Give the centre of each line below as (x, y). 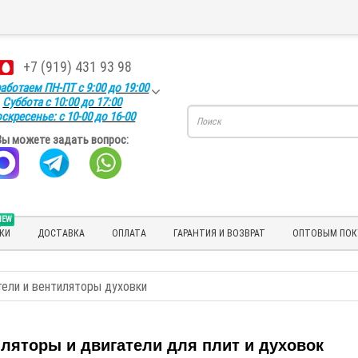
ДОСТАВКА (61, 233)
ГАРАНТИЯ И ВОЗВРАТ (219, 233)
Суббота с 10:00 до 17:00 (62, 101)
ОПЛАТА (129, 233)
